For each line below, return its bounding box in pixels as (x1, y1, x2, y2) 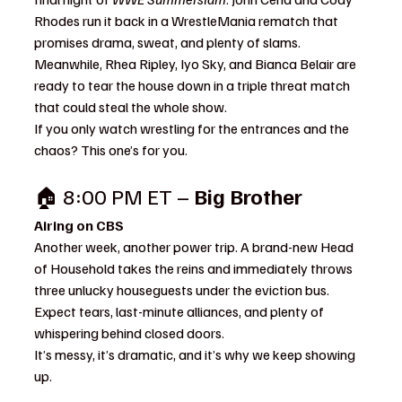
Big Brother (194, 182, 302, 209)
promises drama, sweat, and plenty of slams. (34, 33, 303, 51)
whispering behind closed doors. (34, 324, 224, 342)
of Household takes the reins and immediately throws (34, 259, 355, 277)
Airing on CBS (34, 216, 124, 234)
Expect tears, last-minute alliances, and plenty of (34, 302, 327, 320)
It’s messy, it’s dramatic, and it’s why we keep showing (34, 345, 358, 363)
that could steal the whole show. (34, 98, 227, 116)
